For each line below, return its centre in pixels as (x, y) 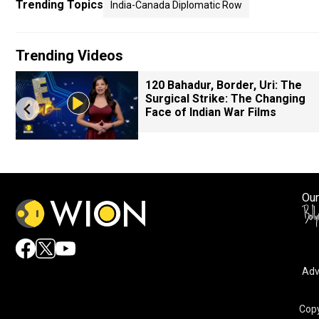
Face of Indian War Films (211, 112)
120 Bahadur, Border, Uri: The (224, 85)
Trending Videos (69, 56)
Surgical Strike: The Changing (225, 99)
